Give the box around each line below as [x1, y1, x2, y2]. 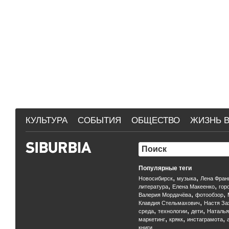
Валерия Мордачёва [139, 192, 191, 198]
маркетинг [139, 216, 165, 222]
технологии [158, 208, 187, 214]
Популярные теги [139, 165, 192, 172]
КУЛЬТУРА [26, 116, 67, 125]
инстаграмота [187, 216, 223, 222]
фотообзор [195, 192, 223, 198]
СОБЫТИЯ [78, 116, 121, 125]
